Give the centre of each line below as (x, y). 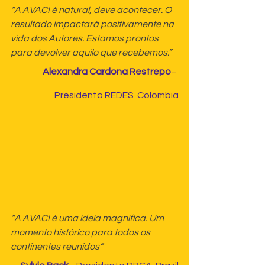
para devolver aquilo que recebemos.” (91, 53)
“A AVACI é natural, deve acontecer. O (92, 10)
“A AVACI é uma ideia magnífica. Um (88, 218)
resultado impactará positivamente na (93, 25)
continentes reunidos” (57, 246)
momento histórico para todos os (81, 232)
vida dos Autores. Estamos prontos (85, 39)
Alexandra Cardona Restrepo (107, 72)
